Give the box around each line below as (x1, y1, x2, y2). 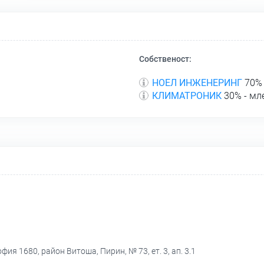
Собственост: (139, 54, 192, 64)
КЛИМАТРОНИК (152, 90, 222, 102)
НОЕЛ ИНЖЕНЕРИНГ (152, 77, 242, 89)
